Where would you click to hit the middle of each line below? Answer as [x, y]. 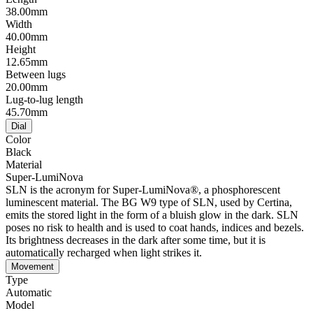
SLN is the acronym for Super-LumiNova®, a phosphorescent [143, 190]
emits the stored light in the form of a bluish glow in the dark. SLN [152, 215]
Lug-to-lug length [44, 100]
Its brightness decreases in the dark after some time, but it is [136, 240]
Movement [32, 267]
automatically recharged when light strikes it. [104, 253]
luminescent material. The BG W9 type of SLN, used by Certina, [149, 203]
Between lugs [36, 75]
